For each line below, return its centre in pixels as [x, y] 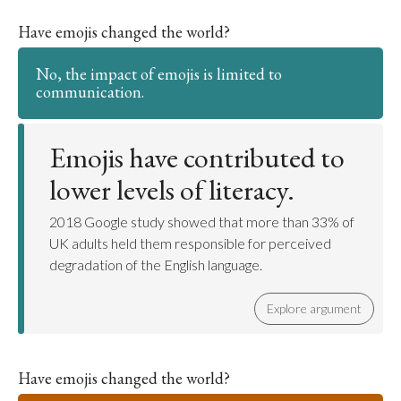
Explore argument [314, 308]
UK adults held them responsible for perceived [190, 243]
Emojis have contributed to [197, 158]
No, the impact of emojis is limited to [159, 74]
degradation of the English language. [156, 264]
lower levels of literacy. [172, 190]
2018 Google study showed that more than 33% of [202, 222]
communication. [90, 92]
